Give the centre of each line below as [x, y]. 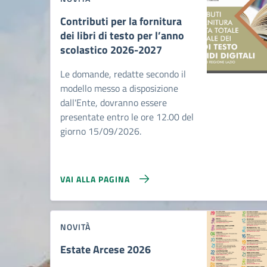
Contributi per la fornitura [121, 21]
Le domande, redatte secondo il [123, 74]
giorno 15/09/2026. [101, 131]
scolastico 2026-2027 [111, 50]
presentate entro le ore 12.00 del [127, 117]
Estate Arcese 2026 [105, 249]
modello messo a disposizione [119, 88]
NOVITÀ [75, 227]
